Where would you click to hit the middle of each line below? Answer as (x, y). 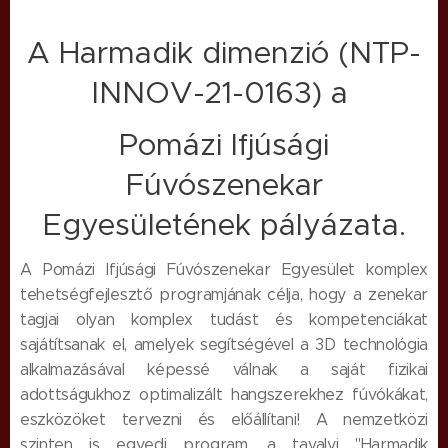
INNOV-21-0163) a (224, 92)
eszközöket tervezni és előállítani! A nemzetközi (224, 419)
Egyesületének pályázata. (224, 224)
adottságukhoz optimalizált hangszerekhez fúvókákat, (224, 394)
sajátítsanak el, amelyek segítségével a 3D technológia (224, 344)
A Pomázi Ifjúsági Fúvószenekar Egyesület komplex (224, 269)
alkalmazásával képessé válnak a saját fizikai (224, 369)
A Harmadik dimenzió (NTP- (224, 52)
